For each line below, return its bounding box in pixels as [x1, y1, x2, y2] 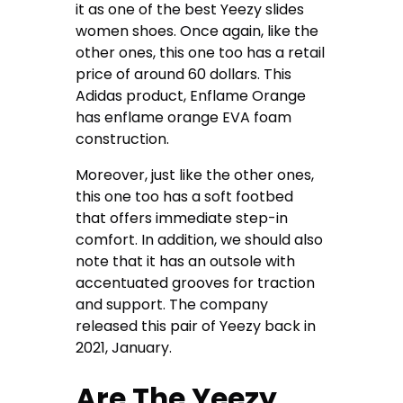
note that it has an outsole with [76, 250, 296, 272]
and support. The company [76, 293, 269, 315]
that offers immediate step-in [76, 207, 289, 228]
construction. [76, 128, 174, 149]
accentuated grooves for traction [76, 272, 316, 293]
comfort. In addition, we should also [76, 228, 324, 250]
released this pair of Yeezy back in [76, 315, 317, 336]
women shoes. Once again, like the [76, 20, 319, 41]
